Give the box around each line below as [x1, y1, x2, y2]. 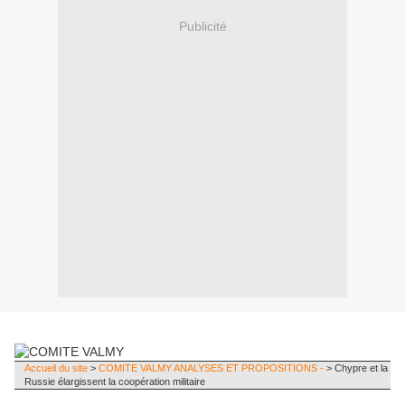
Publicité [178, 18, 227, 33]
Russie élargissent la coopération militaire [24, 376, 205, 388]
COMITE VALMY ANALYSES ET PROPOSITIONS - [98, 363, 324, 374]
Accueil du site [24, 363, 88, 374]
